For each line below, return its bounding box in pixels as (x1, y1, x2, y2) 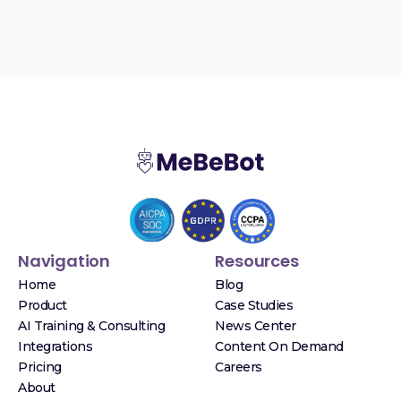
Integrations (18, 337, 92, 354)
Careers (215, 358, 262, 375)
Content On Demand (215, 337, 344, 354)
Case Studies (215, 296, 294, 313)
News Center (215, 317, 296, 334)
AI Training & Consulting (18, 317, 165, 334)
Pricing (18, 358, 62, 375)
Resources (215, 249, 299, 272)
